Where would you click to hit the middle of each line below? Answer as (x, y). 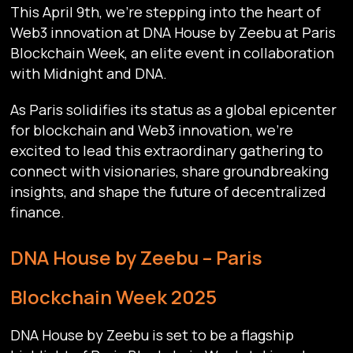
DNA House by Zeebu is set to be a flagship (152, 335)
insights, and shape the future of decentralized (169, 192)
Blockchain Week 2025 (114, 297)
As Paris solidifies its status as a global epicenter (174, 110)
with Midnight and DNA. (92, 74)
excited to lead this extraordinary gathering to (167, 151)
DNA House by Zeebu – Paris (137, 258)
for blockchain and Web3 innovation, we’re (152, 130)
